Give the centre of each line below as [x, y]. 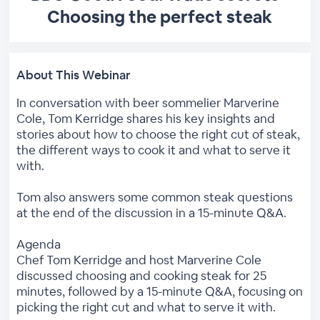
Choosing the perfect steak [160, 17]
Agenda [39, 244]
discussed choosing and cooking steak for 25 [142, 276]
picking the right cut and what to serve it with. [146, 307]
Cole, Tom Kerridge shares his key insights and [146, 119]
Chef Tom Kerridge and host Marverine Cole [139, 260]
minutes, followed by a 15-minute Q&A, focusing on [160, 291]
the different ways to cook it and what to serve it [154, 150]
